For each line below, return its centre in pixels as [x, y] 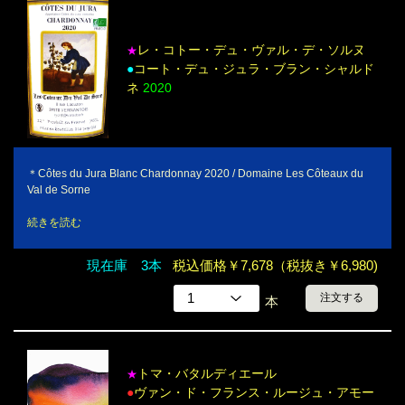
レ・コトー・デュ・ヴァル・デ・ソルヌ [251, 49]
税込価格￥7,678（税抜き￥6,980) [275, 265]
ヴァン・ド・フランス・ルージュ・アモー [254, 392]
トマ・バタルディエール [207, 373]
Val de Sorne [59, 189]
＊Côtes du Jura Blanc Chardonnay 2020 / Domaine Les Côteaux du [195, 173]
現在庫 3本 [124, 265]
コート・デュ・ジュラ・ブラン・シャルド [254, 68]
